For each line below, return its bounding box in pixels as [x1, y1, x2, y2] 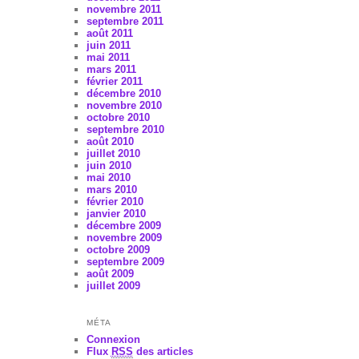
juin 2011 [86, 38, 131, 51]
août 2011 [86, 26, 133, 39]
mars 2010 [86, 183, 137, 196]
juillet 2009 [86, 279, 140, 292]
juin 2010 [86, 159, 131, 171]
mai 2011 [86, 50, 130, 63]
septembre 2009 [86, 255, 164, 268]
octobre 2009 [86, 243, 150, 256]
